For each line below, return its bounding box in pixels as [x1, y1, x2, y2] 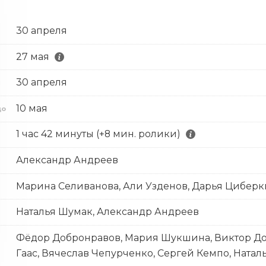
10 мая [15, 102, 47, 114]
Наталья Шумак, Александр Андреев [15, 206, 199, 218]
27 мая [15, 50, 49, 62]
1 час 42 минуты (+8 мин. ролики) [15, 128, 180, 140]
